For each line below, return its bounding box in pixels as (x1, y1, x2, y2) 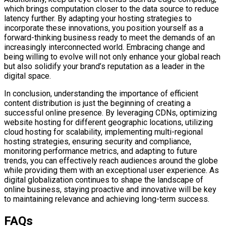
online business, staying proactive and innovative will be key (4, 184, 216, 194)
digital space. (4, 71, 51, 81)
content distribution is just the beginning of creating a (4, 98, 191, 108)
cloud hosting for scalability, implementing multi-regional (4, 127, 203, 137)
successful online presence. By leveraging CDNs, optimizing (4, 107, 217, 118)
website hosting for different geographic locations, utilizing (4, 117, 213, 127)
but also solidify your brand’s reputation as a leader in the (4, 61, 205, 71)
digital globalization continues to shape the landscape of (4, 175, 203, 185)
